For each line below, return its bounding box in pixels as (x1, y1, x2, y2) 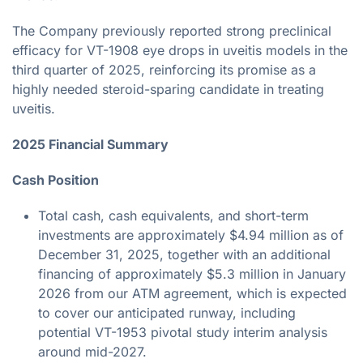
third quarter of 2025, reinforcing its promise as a (12, 61, 316, 78)
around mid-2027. (38, 343, 147, 360)
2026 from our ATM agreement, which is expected (38, 284, 347, 301)
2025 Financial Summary (12, 135, 169, 152)
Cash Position (12, 171, 99, 188)
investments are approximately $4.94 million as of (38, 226, 344, 243)
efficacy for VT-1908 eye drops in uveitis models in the (12, 41, 348, 58)
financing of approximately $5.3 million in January (38, 265, 346, 282)
